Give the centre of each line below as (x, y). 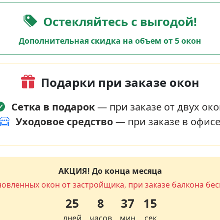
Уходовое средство (64, 121)
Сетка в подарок (53, 107)
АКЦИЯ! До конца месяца (110, 171)
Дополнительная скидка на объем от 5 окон (110, 41)
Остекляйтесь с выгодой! (120, 21)
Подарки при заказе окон (120, 82)
